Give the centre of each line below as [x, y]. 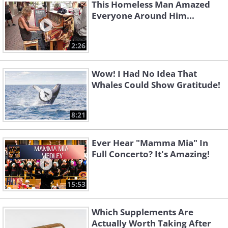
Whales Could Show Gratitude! [156, 85]
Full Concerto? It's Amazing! [151, 154]
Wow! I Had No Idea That [144, 74]
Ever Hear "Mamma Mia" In [150, 143]
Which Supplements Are [142, 212]
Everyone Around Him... [143, 16]
